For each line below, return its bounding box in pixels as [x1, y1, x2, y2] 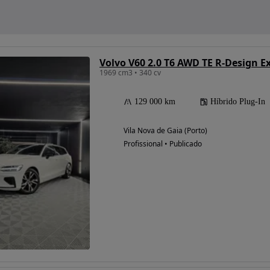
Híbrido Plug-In [210, 97, 265, 107]
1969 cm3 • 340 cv [99, 67, 161, 78]
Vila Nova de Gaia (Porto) [124, 125, 207, 136]
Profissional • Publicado [124, 139, 202, 149]
